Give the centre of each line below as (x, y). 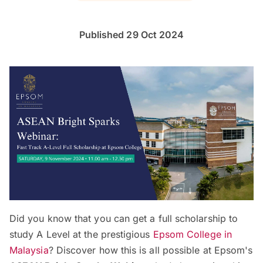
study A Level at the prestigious (81, 235)
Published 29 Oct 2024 (131, 35)
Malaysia (29, 250)
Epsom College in (192, 235)
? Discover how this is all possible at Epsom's (151, 250)
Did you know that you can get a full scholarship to (124, 219)
